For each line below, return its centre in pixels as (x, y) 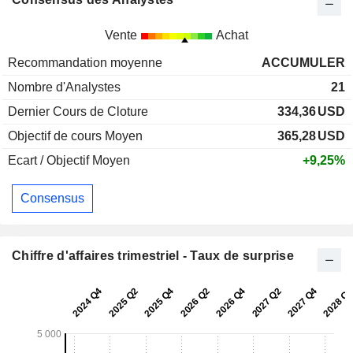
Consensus (52, 199)
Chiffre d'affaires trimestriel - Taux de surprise (153, 255)
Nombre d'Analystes (64, 87)
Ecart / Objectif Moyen (69, 161)
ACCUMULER (303, 63)
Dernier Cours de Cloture (78, 112)
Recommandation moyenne (85, 63)
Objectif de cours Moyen (75, 136)
